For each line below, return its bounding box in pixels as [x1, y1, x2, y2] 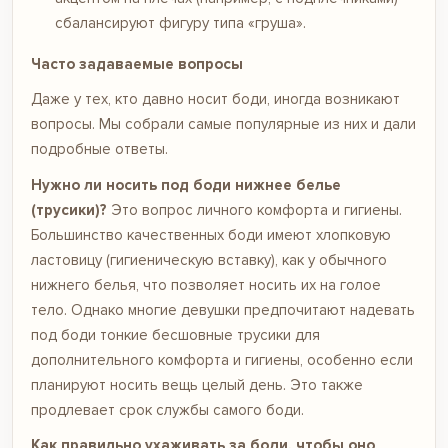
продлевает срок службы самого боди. [31, 400, 304, 419]
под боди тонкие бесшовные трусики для [31, 325, 320, 344]
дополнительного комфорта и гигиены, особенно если [31, 350, 413, 369]
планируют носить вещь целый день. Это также [31, 375, 363, 394]
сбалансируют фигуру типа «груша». [55, 13, 306, 32]
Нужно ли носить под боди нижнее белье [31, 175, 341, 194]
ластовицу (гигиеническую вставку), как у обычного [31, 250, 387, 269]
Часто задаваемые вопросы [31, 54, 243, 73]
